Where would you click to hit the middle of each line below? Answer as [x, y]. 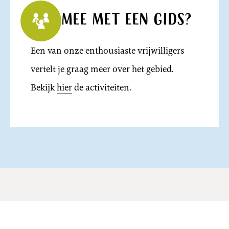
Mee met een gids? [126, 21]
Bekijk [43, 88]
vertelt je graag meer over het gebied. [102, 69]
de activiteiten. [101, 88]
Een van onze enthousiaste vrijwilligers [107, 51]
